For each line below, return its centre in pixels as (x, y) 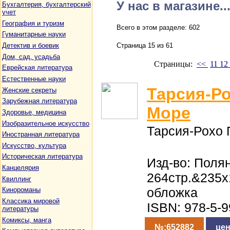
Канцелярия (20, 168)
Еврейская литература (37, 68)
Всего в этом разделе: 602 (158, 27)
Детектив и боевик (30, 45)
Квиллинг (16, 179)
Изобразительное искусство (45, 123)
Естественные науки (34, 79)
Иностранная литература (41, 135)
